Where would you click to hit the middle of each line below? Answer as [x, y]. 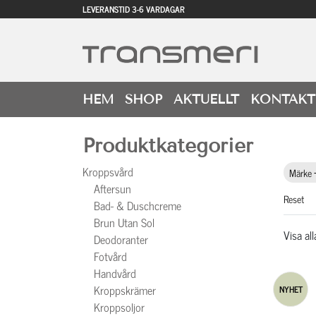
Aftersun [113, 188]
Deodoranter [121, 239]
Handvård [115, 273]
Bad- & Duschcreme [138, 205]
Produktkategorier [168, 146]
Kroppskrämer [125, 290]
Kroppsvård [108, 171]
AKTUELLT [206, 99]
